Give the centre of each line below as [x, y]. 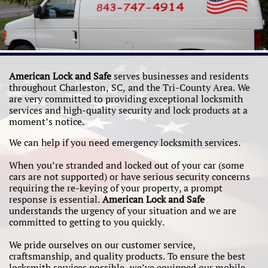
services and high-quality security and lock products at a [128, 110]
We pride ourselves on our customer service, [102, 245]
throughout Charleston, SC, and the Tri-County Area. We [130, 87]
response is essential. [56, 199]
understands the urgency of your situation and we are [123, 211]
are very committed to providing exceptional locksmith [126, 99]
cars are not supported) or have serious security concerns [130, 176]
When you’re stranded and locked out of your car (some [127, 165]
